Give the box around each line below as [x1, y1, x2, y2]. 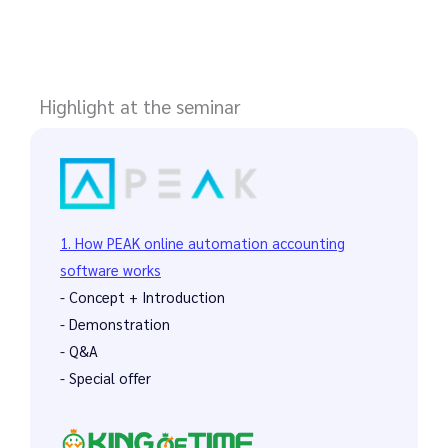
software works [60, 259, 161, 279]
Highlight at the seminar [39, 94, 241, 119]
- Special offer [60, 367, 151, 387]
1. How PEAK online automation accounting [60, 232, 345, 252]
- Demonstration [60, 313, 170, 333]
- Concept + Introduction [60, 286, 225, 306]
